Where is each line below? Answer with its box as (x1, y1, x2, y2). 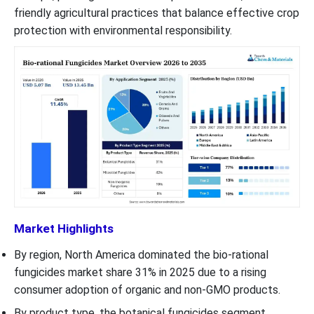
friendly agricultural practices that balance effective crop (14, 6, 299, 20)
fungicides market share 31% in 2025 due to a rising (14, 265, 266, 279)
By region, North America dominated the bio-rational (14, 247, 268, 261)
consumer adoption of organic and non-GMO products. (14, 282, 280, 296)
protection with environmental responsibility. (14, 24, 235, 38)
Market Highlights (14, 221, 114, 235)
